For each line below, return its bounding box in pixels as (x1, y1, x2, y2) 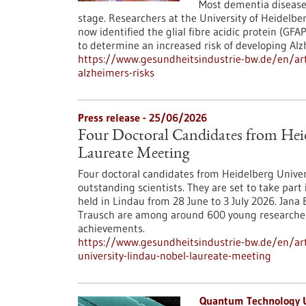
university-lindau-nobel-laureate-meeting (78, 249, 271, 262)
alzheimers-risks (78, 66, 154, 79)
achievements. (78, 221, 145, 235)
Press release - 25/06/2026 (78, 111, 207, 124)
